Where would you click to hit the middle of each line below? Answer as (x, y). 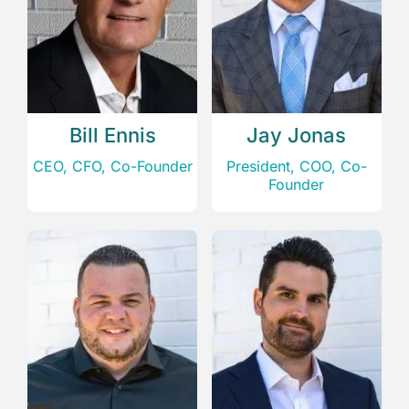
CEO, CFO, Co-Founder (112, 167)
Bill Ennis (112, 136)
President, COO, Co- (296, 167)
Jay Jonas (297, 136)
